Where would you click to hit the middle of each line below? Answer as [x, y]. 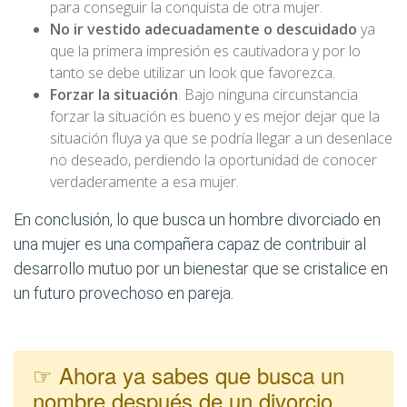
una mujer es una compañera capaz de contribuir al [190, 244]
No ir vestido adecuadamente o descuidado [205, 29]
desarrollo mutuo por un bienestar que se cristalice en [201, 268]
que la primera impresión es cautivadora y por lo [205, 51]
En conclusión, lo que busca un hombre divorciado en [197, 219]
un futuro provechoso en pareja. [124, 293]
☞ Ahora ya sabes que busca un [189, 375]
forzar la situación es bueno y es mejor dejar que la [215, 116]
